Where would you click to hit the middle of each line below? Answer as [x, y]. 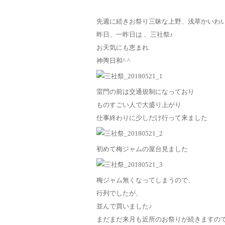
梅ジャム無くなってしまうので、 [145, 180]
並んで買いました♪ [124, 206]
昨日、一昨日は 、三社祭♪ [135, 34]
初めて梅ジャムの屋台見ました [142, 149]
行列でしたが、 [119, 193]
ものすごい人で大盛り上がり [139, 105]
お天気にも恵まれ [123, 47]
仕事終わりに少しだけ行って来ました [152, 118]
